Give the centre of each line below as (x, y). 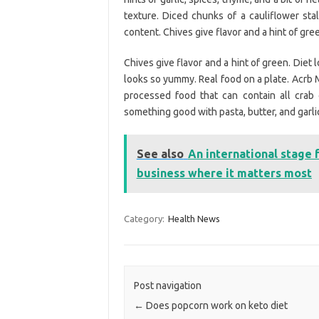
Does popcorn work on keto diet (215, 306)
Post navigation (167, 286)
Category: (145, 218)
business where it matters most (224, 173)
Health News (194, 218)
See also (160, 153)
